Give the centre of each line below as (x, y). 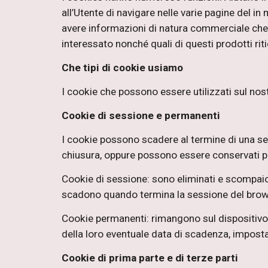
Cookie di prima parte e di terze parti (150, 258)
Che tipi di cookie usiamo (122, 68)
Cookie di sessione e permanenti (141, 115)
